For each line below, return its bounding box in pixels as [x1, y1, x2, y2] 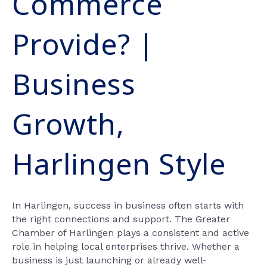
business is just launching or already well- [12, 254, 207, 266]
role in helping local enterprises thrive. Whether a [12, 241, 240, 252]
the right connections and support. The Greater [12, 213, 230, 225]
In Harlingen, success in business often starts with [12, 200, 244, 211]
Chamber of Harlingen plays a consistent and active [12, 227, 249, 238]
